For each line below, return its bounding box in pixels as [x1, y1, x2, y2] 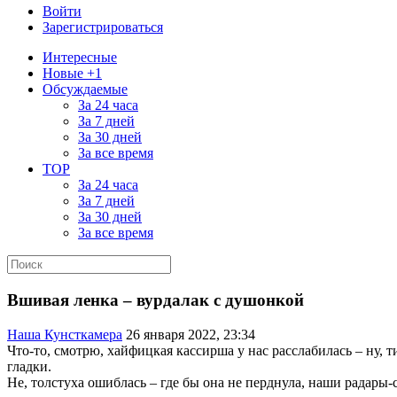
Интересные [43, 50, 117, 66]
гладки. [7, 358, 51, 374]
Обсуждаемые [43, 82, 128, 97]
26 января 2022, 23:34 [126, 326, 255, 342]
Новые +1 [43, 66, 102, 82]
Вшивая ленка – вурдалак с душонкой [7, 291, 304, 310]
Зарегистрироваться [43, 19, 163, 35]
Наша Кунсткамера [7, 326, 122, 342]
